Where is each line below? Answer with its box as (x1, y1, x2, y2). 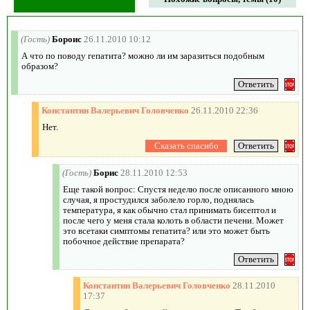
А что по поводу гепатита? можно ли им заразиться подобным (21, 50, 264, 61)
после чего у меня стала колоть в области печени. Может (63, 215, 284, 226)
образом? (21, 60, 58, 71)
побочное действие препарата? (63, 235, 185, 246)
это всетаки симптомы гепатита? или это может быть (63, 225, 270, 236)
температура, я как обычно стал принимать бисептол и (63, 204, 276, 215)
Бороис (52, 33, 82, 44)
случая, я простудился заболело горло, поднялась (63, 194, 254, 205)
